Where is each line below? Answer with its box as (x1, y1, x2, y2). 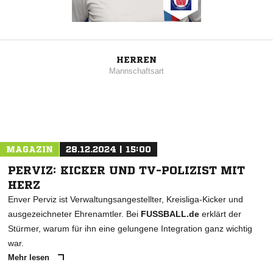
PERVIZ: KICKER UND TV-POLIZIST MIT (8, 164, 245, 175)
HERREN (116, 55, 157, 64)
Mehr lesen (8, 252, 52, 262)
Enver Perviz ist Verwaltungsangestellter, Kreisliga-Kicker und (8, 194, 243, 204)
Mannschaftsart (109, 66, 164, 76)
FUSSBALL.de (141, 208, 199, 219)
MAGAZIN (6, 144, 53, 154)
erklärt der (199, 208, 241, 219)
